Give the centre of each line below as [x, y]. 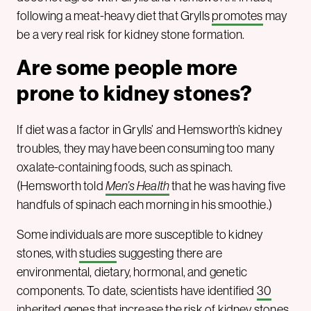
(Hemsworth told [61, 185]
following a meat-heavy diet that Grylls [115, 15]
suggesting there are [169, 253]
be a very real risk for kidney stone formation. [132, 34]
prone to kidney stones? [135, 93]
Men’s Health [137, 185]
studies [98, 253]
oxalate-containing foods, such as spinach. [125, 167]
